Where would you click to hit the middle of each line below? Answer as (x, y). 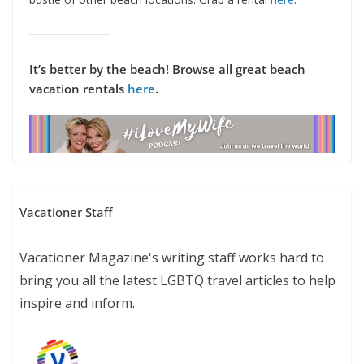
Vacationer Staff (66, 212)
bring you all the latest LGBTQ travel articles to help (178, 280)
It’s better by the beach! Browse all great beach (167, 69)
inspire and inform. (78, 303)
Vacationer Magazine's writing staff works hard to (172, 257)
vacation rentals (78, 89)
